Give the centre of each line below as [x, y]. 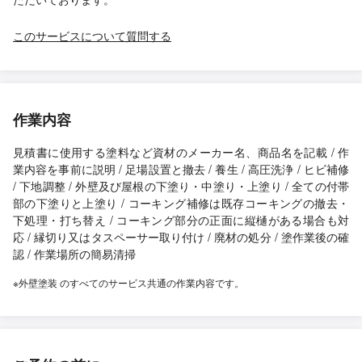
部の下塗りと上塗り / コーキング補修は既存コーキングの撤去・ [181, 203]
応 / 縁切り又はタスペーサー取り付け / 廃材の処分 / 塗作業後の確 [181, 237]
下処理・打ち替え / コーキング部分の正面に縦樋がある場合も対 [181, 220]
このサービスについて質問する [92, 36]
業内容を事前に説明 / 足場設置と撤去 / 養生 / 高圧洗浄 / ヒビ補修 [181, 169]
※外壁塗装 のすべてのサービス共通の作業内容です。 [128, 282]
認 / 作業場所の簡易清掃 [74, 254]
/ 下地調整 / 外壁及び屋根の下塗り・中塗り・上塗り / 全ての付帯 [181, 186]
